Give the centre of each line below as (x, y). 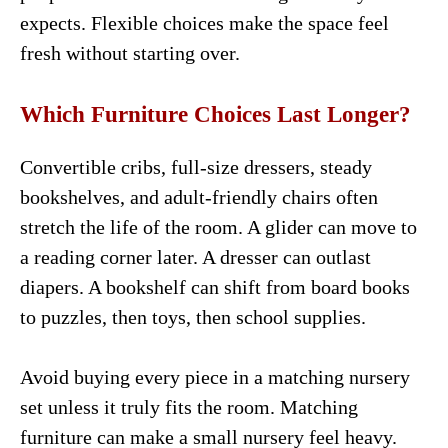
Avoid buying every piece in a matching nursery (215, 376)
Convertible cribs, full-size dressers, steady (196, 166)
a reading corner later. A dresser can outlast (195, 256)
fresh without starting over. (130, 52)
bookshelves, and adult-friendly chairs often (199, 196)
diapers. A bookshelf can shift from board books (215, 286)
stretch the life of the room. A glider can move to (218, 226)
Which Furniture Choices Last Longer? (215, 114)
